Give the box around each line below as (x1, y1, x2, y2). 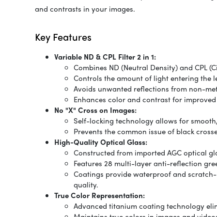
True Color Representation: (54, 190, 145, 201)
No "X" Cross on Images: (54, 105, 137, 116)
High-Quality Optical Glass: (54, 137, 147, 148)
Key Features (35, 30, 92, 44)
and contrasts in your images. (35, 3, 135, 15)
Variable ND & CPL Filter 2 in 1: (54, 51, 156, 62)
